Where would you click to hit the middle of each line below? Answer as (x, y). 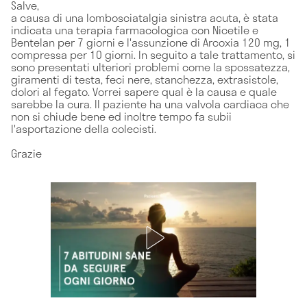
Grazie (26, 153)
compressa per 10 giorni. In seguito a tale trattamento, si (153, 54)
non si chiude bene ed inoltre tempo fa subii (121, 116)
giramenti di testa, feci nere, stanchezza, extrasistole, (145, 79)
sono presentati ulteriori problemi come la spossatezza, (150, 66)
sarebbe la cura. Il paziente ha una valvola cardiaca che (150, 103)
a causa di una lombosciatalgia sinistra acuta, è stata (145, 17)
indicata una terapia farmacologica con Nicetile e (135, 29)
